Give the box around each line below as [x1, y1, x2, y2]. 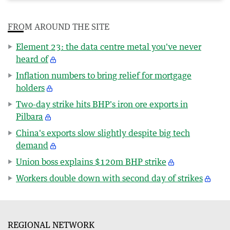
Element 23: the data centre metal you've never [16, 41, 201, 52]
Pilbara [16, 111, 43, 122]
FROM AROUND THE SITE [8, 21, 109, 32]
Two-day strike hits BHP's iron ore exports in [16, 99, 188, 109]
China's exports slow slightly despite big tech [16, 127, 190, 138]
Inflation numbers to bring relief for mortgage [16, 70, 191, 81]
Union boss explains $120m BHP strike [16, 156, 166, 167]
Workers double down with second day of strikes [16, 172, 203, 183]
